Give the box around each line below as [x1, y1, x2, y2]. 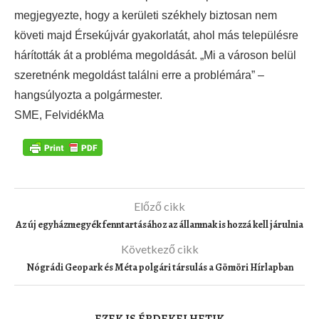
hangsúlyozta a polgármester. [14, 89, 162, 101]
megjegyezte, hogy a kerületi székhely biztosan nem [14, 9, 277, 21]
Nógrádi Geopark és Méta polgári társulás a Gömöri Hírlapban [26, 261, 293, 275]
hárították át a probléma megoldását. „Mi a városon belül [14, 49, 296, 61]
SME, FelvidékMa [14, 109, 104, 121]
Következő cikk [120, 242, 199, 256]
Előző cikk [134, 199, 185, 214]
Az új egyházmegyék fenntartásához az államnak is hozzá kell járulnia [16, 218, 303, 232]
